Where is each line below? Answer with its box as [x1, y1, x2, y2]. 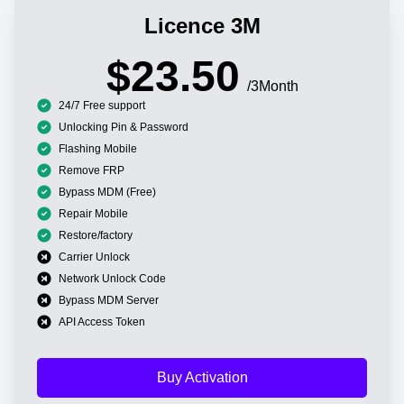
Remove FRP [59, 163, 124, 177]
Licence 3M [143, 13, 261, 38]
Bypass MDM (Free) [59, 185, 156, 198]
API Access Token [59, 315, 145, 328]
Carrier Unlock [59, 250, 130, 263]
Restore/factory [59, 228, 133, 242]
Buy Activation [156, 369, 248, 385]
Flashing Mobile [59, 142, 137, 155]
